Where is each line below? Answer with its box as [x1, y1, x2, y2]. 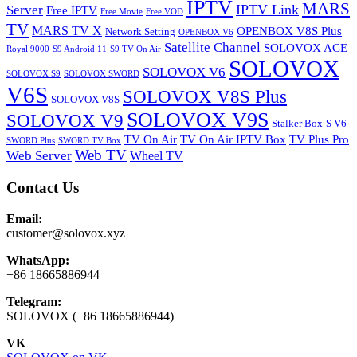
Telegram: [6, 294, 61, 308]
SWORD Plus [6, 136, 55, 146]
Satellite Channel [164, 40, 261, 56]
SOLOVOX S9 [6, 69, 61, 79]
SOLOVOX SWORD [64, 69, 139, 79]
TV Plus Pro [289, 133, 349, 147]
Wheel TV [130, 149, 183, 163]
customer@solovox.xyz [6, 226, 125, 240]
